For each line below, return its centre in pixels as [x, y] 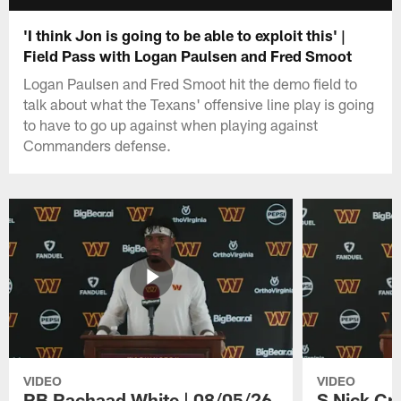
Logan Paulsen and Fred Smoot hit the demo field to [191, 83]
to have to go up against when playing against [171, 124]
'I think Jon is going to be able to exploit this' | [185, 34]
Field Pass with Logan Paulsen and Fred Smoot [188, 55]
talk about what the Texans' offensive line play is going [199, 103]
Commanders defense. [98, 145]
